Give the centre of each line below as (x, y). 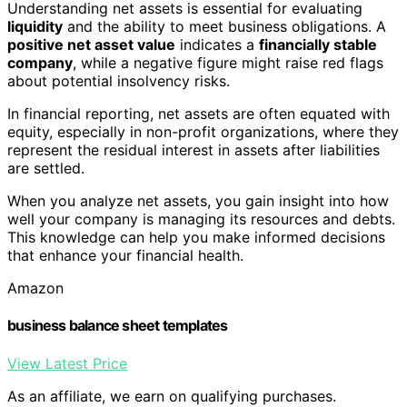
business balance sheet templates (118, 326)
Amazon (35, 288)
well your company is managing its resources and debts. (201, 219)
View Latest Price (67, 363)
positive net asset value (91, 45)
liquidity (35, 27)
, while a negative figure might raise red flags (228, 63)
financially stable (318, 45)
